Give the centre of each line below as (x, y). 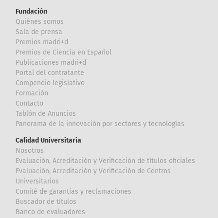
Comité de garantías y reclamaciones (74, 191)
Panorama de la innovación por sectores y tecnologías (100, 124)
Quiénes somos (40, 21)
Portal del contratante (50, 73)
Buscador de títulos (46, 201)
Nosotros (30, 150)
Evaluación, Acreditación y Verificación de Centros (93, 171)
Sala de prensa (39, 32)
